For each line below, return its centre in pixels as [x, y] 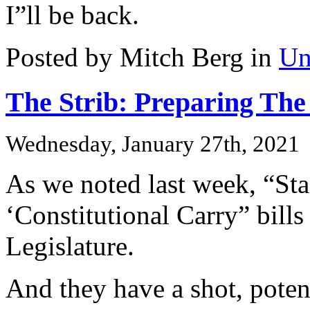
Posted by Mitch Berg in [142, 57]
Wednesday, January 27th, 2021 [153, 144]
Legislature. [70, 246]
